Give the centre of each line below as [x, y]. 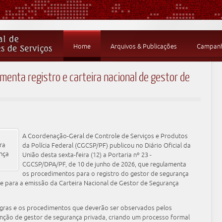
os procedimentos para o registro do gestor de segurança [106, 174]
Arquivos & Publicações [144, 46]
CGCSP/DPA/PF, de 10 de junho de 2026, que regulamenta [105, 164]
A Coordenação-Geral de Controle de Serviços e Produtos [105, 136]
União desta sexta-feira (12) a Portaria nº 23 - [87, 155]
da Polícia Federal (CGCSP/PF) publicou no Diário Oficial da [107, 145]
